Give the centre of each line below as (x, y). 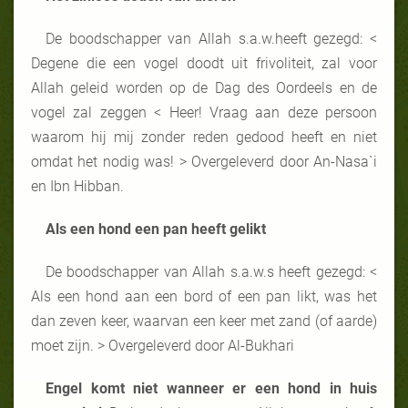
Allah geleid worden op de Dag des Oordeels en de (204, 87)
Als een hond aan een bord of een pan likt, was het (204, 296)
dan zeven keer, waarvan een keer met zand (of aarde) (204, 321)
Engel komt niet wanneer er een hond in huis (211, 388)
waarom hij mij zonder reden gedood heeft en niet (204, 137)
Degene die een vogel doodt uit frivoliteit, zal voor (204, 63)
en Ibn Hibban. (77, 186)
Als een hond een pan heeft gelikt (156, 229)
